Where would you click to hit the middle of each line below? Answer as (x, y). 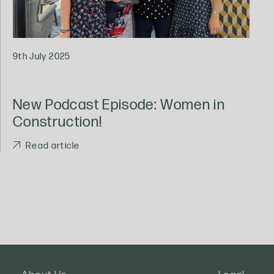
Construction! (58, 122)
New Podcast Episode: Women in (119, 105)
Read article (53, 146)
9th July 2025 (42, 56)
